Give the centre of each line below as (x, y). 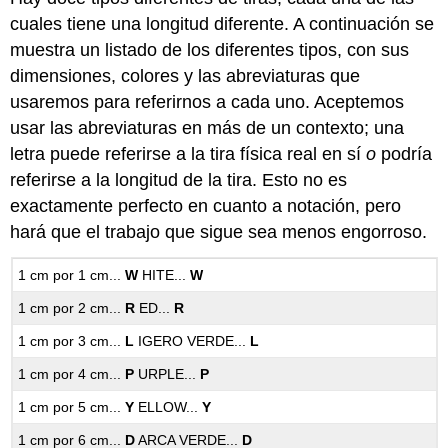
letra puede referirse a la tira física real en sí (188, 153)
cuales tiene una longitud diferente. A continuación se (222, 23)
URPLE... (167, 374)
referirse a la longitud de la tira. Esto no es (179, 179)
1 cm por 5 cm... (72, 407)
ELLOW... (168, 407)
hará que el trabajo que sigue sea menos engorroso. (219, 231)
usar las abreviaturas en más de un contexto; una (207, 127)
